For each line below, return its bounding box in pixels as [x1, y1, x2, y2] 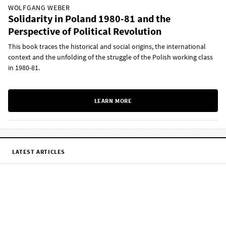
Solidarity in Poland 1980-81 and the [8, 12, 171, 25]
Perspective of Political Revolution [8, 24, 161, 37]
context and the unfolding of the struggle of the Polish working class [8, 52, 213, 62]
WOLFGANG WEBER [8, 3, 70, 12]
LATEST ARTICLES [12, 147, 65, 155]
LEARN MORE [94, 96, 132, 104]
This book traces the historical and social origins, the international [8, 41, 206, 51]
